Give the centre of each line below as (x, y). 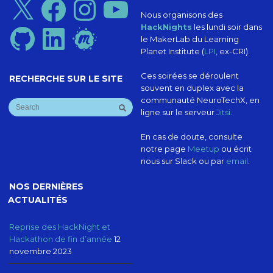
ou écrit (235, 148)
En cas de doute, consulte (191, 136)
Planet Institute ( (172, 51)
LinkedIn (55, 27)
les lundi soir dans (227, 27)
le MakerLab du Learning (190, 39)
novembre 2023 (41, 251)
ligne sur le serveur (178, 112)
